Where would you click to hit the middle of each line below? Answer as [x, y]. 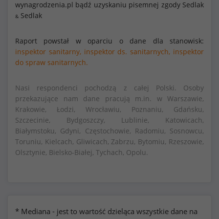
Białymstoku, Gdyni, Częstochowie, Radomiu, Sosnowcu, [109, 131]
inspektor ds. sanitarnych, [127, 52]
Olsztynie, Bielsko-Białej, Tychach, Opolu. [82, 152]
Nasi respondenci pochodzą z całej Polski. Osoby [109, 88]
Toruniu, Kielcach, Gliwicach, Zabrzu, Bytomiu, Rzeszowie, [109, 142]
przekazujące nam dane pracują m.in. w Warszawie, [109, 99]
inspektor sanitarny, [48, 52]
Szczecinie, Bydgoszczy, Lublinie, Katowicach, [109, 120]
